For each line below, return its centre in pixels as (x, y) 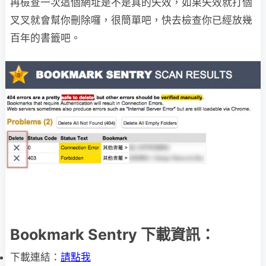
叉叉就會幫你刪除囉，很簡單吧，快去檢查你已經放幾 (131, 20)
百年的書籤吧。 (45, 38)
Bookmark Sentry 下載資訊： (113, 234)
